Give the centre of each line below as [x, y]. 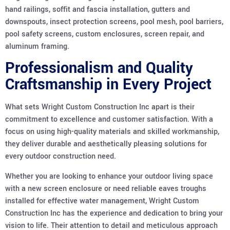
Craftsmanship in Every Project [108, 85]
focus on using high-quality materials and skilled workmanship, [112, 132]
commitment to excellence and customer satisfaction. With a [109, 120]
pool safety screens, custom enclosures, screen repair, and [105, 34]
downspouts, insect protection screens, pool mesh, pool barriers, [114, 22]
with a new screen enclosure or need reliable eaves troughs [106, 188]
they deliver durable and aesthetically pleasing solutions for [106, 144]
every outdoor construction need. [61, 157]
